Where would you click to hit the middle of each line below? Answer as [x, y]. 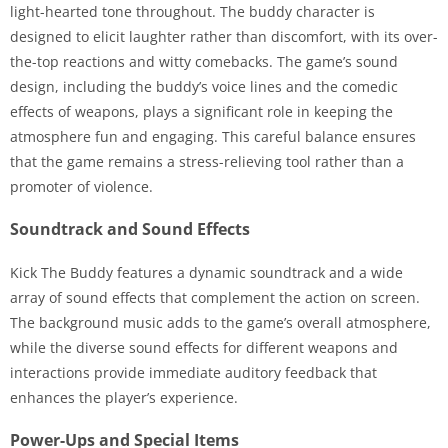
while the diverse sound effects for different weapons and [204, 347]
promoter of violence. [81, 186]
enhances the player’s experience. [124, 397]
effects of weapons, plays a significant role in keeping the [201, 111]
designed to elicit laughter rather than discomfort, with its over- [224, 36]
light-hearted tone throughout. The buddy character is [192, 11]
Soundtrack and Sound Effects [130, 229]
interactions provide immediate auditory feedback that [193, 372]
